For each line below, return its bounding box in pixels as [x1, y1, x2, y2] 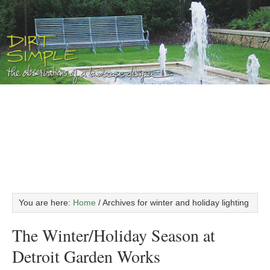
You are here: [19, 198, 73, 207]
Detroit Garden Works [12, 245, 160, 268]
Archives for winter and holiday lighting [101, 198, 249, 207]
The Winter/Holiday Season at [12, 224, 215, 246]
